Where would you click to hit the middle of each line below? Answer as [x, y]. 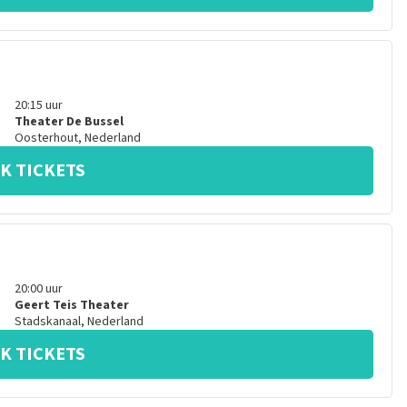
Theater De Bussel [69, 122]
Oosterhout [46, 138]
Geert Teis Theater [71, 305]
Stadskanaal [47, 322]
